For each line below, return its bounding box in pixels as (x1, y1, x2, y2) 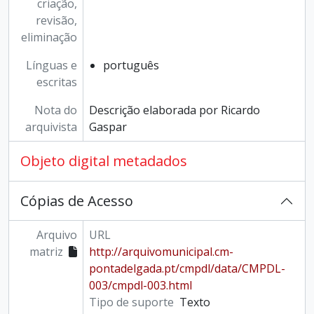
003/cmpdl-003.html (88, 278, 192, 293)
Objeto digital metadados (20, 151, 187, 170)
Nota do (34, 102, 77, 118)
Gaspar (88, 119, 127, 135)
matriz (29, 244, 63, 259)
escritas (36, 74, 77, 90)
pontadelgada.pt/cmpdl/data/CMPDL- (88, 261, 285, 276)
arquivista (25, 119, 77, 135)
